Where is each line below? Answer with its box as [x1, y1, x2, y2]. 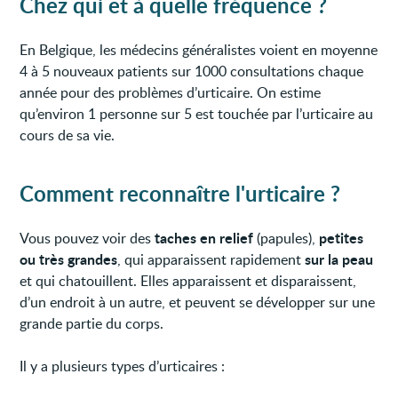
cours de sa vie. [20, 124, 115, 145]
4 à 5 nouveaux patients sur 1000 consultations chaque [20, 60, 364, 81]
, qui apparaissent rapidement [117, 249, 306, 269]
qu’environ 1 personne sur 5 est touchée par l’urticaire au [20, 103, 374, 123]
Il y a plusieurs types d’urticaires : [20, 355, 226, 376]
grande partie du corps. [20, 313, 164, 333]
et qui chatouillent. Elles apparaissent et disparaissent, [20, 270, 357, 291]
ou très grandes [20, 248, 118, 269]
